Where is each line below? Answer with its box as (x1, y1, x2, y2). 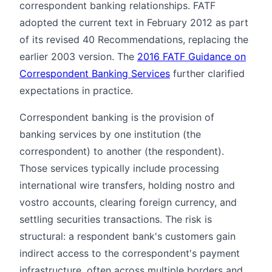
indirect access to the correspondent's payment (19, 246, 240, 259)
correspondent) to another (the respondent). (19, 144, 224, 157)
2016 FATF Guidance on (137, 50, 246, 63)
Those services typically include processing (19, 161, 219, 174)
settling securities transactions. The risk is (19, 212, 212, 225)
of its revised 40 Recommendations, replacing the (19, 33, 248, 46)
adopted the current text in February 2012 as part (19, 16, 248, 29)
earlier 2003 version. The (19, 50, 137, 63)
